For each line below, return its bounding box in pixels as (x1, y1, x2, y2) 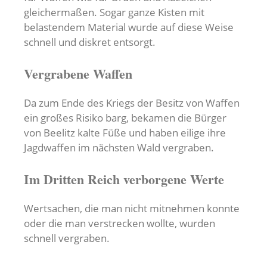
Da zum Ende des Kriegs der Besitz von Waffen (24, 95, 240, 110)
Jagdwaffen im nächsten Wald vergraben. (24, 140, 214, 154)
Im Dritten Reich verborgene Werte (24, 169, 224, 189)
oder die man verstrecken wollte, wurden (24, 216, 215, 230)
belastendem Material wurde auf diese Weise (24, 20, 234, 34)
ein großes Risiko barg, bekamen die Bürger (24, 110, 226, 125)
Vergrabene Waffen (24, 63, 132, 83)
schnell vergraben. (24, 231, 110, 245)
